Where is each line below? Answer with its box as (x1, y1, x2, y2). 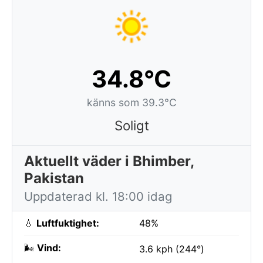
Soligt (114, 117, 149, 133)
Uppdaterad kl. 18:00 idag (24, 189, 172, 204)
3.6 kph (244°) (139, 243, 204, 255)
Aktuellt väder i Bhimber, (24, 153, 194, 170)
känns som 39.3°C (86, 96, 177, 109)
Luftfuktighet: (36, 217, 99, 229)
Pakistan (24, 170, 84, 187)
